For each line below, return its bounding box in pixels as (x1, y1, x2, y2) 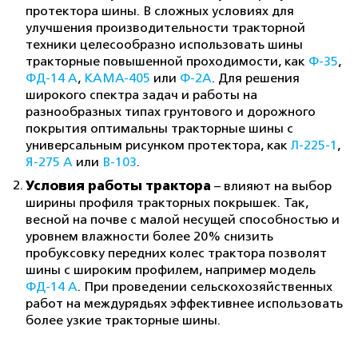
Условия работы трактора (26, 178, 211, 193)
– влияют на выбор (211, 179, 332, 193)
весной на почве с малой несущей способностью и (26, 213, 340, 227)
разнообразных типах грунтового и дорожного (26, 105, 316, 119)
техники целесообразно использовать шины (26, 38, 303, 52)
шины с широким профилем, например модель (26, 263, 316, 277)
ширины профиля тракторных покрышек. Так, (26, 196, 308, 210)
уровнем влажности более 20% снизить (26, 229, 273, 244)
